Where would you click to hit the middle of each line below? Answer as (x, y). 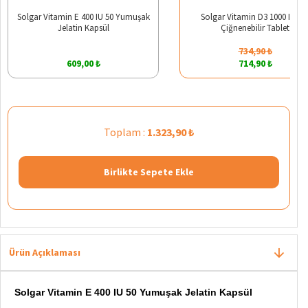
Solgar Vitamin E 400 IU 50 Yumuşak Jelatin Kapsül (133, 292)
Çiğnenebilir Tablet (255, 27)
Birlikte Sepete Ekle (149, 172)
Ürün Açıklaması (45, 252)
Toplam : (125, 132)
